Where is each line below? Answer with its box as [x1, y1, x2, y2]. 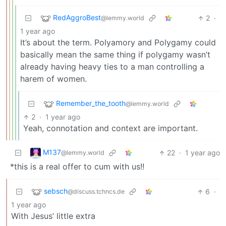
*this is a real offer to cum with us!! [10, 161, 144, 172]
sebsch [44, 187, 68, 196]
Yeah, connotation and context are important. [23, 123, 198, 134]
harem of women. [20, 74, 87, 84]
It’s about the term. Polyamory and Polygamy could [20, 37, 216, 48]
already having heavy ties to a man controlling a [20, 62, 204, 72]
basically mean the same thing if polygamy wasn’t [20, 49, 210, 60]
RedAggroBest [53, 13, 101, 22]
